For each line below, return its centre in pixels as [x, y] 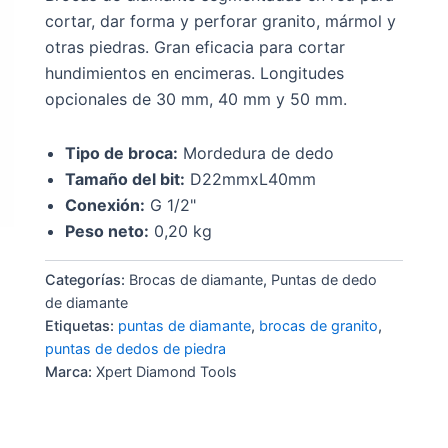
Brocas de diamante [195, 279]
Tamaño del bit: [124, 178]
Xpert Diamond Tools [166, 371]
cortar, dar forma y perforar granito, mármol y [220, 20]
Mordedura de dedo [255, 152]
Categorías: [86, 279]
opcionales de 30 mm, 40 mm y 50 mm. [195, 98]
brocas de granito [318, 325]
